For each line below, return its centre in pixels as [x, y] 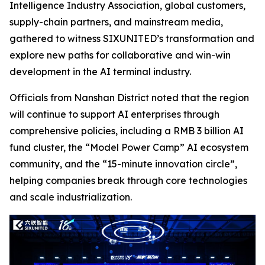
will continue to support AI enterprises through [114, 114]
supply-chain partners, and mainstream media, [116, 22]
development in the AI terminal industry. [100, 71]
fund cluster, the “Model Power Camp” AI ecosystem [129, 147]
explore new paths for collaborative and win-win [120, 55]
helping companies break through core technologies [128, 180]
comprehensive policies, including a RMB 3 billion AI [127, 130]
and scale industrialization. [71, 197]
